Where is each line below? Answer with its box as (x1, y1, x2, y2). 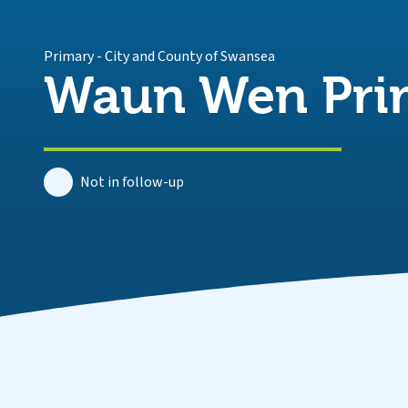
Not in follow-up (80, 172, 184, 192)
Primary (44, 46, 94, 66)
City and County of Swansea (105, 46, 275, 66)
